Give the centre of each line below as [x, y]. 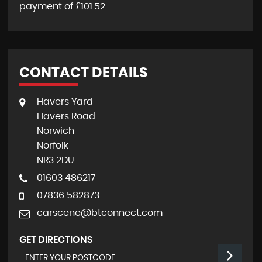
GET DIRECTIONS [56, 240]
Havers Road [66, 116]
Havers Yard [65, 102]
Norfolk [52, 146]
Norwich [55, 131]
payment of [47, 6]
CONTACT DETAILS [83, 73]
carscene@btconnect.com [99, 213]
